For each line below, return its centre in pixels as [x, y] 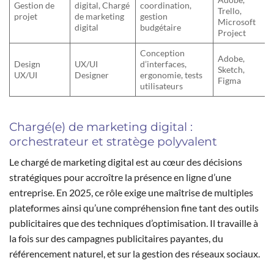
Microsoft [237, 21]
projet [26, 16]
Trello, [230, 10]
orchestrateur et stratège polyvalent [113, 141]
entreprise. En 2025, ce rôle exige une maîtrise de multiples [131, 193]
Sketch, [231, 69]
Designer [92, 75]
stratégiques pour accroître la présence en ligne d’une [120, 177]
